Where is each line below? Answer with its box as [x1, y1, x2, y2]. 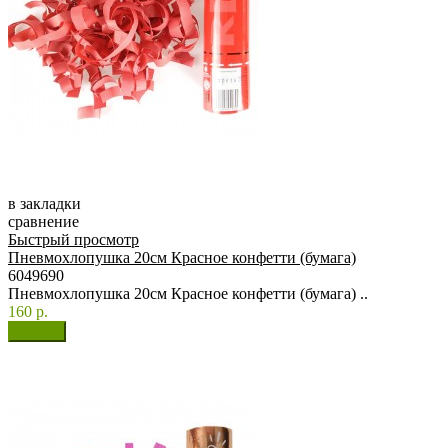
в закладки [8, 195, 81, 213]
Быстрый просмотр [8, 231, 139, 249]
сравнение [8, 213, 79, 231]
